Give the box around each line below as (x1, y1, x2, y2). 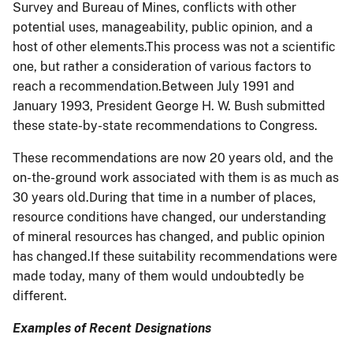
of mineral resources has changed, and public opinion (13, 229, 325, 244)
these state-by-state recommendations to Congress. (13, 117, 318, 133)
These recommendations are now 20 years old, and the (13, 150, 333, 165)
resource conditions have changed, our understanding (13, 209, 326, 225)
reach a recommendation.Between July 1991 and (13, 78, 295, 94)
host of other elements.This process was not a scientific (13, 39, 336, 54)
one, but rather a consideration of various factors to (13, 58, 311, 74)
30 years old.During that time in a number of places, (13, 189, 316, 205)
